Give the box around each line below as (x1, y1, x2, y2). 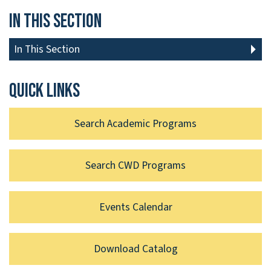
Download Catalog (93, 241, 178, 256)
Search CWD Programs (85, 157, 186, 173)
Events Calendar (99, 199, 172, 215)
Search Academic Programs (74, 116, 197, 131)
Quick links (9, 79, 80, 103)
